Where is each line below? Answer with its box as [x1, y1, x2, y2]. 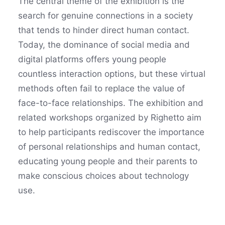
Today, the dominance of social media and [18, 40, 190, 50]
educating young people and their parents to [18, 156, 197, 166]
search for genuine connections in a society [18, 11, 193, 21]
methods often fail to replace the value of [18, 83, 185, 93]
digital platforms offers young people [18, 54, 166, 64]
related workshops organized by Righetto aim [18, 113, 201, 123]
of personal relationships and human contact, [18, 142, 200, 152]
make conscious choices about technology [18, 171, 189, 181]
